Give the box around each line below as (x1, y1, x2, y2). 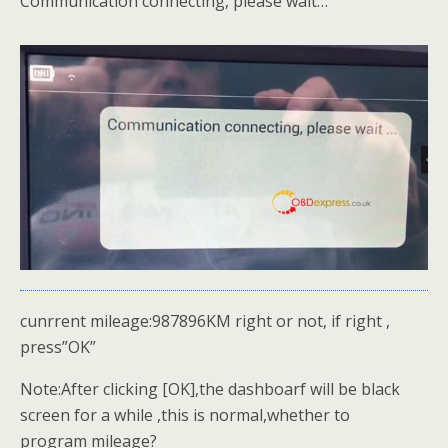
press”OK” (20, 335, 96, 358)
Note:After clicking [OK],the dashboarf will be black (20, 377, 400, 400)
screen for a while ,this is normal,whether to (20, 403, 350, 426)
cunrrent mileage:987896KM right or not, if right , (20, 309, 390, 332)
